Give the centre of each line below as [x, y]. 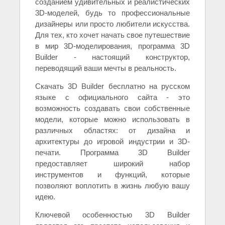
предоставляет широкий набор [113, 164]
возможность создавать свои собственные [113, 108]
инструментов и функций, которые [113, 175]
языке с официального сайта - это [113, 97]
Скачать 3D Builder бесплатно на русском [113, 86]
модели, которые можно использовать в [113, 120]
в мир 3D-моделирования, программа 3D [113, 46]
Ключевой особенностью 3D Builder [113, 215]
